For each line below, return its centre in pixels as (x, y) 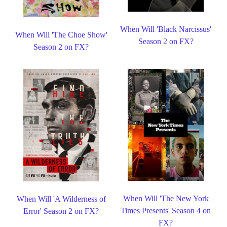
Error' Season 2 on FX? (61, 211)
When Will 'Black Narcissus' (166, 29)
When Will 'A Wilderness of (61, 199)
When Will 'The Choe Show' (61, 34)
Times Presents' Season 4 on (166, 211)
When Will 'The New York (166, 199)
